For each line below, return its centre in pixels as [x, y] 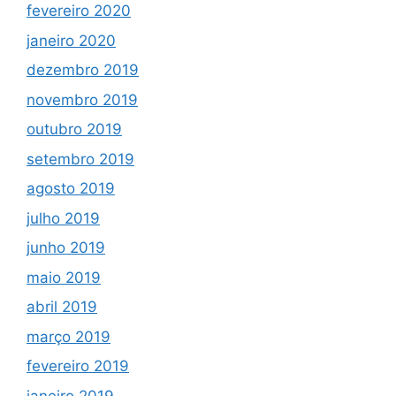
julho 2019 [63, 218]
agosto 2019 [71, 189]
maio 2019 [64, 277]
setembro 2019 [80, 159]
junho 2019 [66, 248]
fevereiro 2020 [79, 11]
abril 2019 [62, 307]
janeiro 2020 [71, 40]
